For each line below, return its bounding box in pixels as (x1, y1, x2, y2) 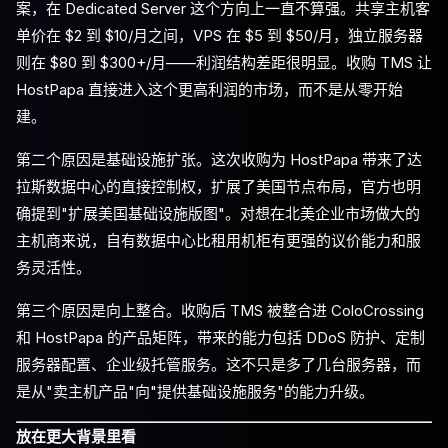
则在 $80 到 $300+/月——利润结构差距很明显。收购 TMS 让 (16, 53, 432, 72)
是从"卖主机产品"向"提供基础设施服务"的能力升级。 (16, 382, 374, 401)
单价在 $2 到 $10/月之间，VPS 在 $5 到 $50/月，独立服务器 (16, 26, 423, 45)
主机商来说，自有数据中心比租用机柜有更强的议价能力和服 (16, 231, 421, 250)
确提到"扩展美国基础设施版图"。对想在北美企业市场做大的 (16, 204, 420, 223)
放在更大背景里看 (16, 427, 136, 446)
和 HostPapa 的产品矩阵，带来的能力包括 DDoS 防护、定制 (16, 328, 425, 347)
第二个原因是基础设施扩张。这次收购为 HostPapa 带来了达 (16, 150, 422, 169)
